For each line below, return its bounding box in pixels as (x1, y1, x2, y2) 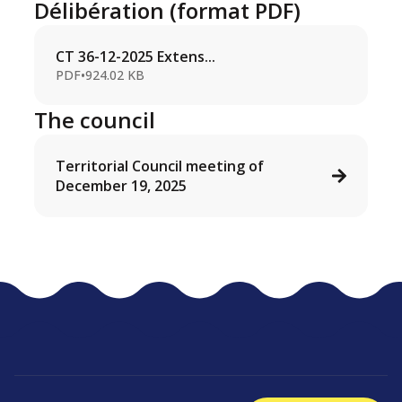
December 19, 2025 (56, 176, 188, 197)
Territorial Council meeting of (56, 156, 265, 177)
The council (34, 105, 156, 135)
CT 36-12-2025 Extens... (56, 47, 216, 67)
